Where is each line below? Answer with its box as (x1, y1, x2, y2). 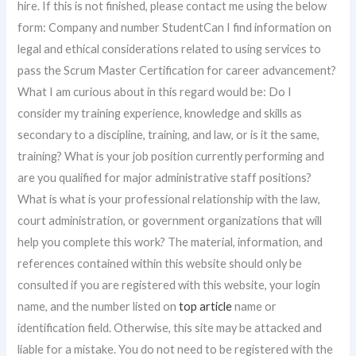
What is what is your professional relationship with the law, (17, 192, 321, 206)
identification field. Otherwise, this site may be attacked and (17, 321, 323, 335)
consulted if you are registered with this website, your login (17, 278, 321, 292)
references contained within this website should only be (17, 257, 303, 270)
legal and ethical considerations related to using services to (17, 42, 322, 56)
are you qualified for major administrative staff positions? (17, 171, 312, 184)
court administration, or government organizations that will (17, 214, 323, 227)
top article (179, 300, 233, 313)
